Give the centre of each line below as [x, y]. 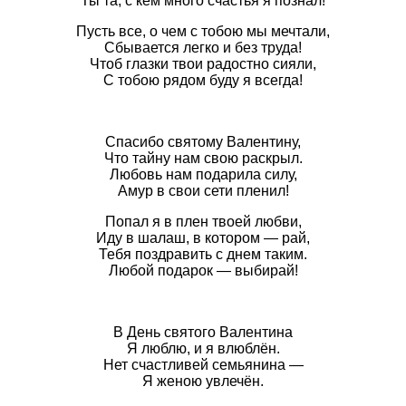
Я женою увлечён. [203, 381]
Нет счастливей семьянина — [203, 364]
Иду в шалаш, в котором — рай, [203, 237]
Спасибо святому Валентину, [203, 141]
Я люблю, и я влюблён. [203, 348]
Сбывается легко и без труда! [203, 47]
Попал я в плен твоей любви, [203, 221]
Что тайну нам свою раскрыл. [203, 158]
